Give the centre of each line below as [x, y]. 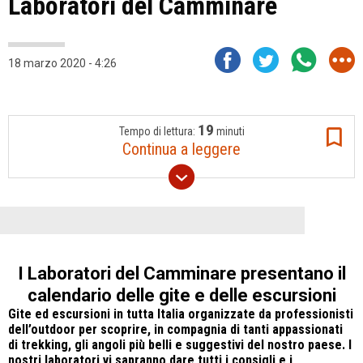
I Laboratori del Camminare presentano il [181, 273]
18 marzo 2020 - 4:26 [62, 63]
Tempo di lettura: [158, 131]
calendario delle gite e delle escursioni [181, 295]
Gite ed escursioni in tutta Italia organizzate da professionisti [181, 314]
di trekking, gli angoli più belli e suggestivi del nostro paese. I [180, 345]
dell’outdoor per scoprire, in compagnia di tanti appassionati [175, 329]
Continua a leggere [181, 149]
